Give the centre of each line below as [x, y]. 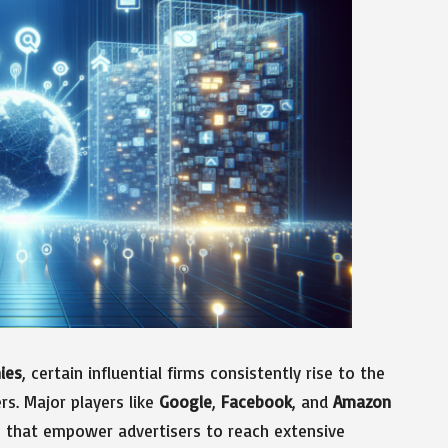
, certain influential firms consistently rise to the [203, 372]
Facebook [256, 401]
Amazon [362, 401]
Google [185, 401]
